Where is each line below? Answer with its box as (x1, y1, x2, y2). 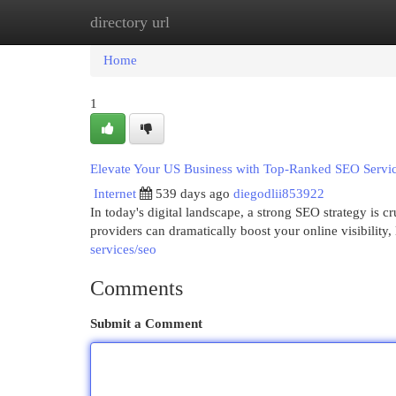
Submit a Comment (90, 316, 202, 331)
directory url (90, 13, 170, 31)
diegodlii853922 (233, 187, 324, 201)
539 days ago (156, 187, 230, 201)
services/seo (90, 242, 156, 256)
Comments (90, 277, 183, 300)
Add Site (300, 15, 347, 29)
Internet (94, 187, 136, 201)
